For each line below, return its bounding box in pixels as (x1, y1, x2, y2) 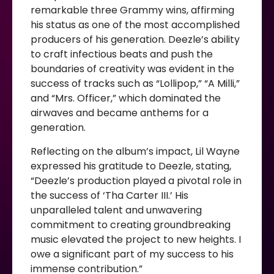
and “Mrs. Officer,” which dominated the (31, 91, 221, 106)
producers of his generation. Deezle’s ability (31, 32, 240, 47)
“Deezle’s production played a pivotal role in (31, 173, 242, 188)
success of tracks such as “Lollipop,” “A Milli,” (31, 76, 240, 91)
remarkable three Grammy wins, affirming (31, 3, 234, 18)
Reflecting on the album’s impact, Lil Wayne (31, 144, 240, 158)
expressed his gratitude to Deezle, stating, (31, 158, 231, 173)
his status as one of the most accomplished (31, 18, 240, 32)
